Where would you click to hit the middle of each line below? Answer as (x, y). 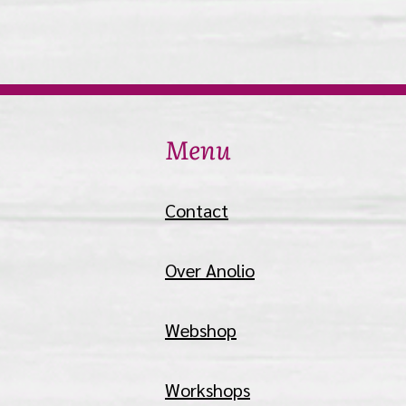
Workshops (208, 390)
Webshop (201, 330)
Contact (197, 210)
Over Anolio (210, 270)
